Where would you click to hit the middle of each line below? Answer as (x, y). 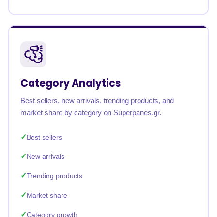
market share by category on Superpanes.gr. (91, 113)
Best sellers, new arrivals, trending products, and (97, 101)
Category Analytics (70, 83)
